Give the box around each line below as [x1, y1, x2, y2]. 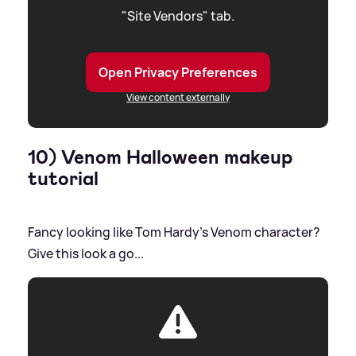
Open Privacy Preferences [99, 64, 257, 82]
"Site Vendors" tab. [122, 7, 234, 25]
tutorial [28, 166, 99, 192]
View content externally [126, 91, 230, 105]
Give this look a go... [28, 245, 144, 263]
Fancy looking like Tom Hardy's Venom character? [28, 223, 320, 242]
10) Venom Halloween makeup [28, 145, 292, 171]
